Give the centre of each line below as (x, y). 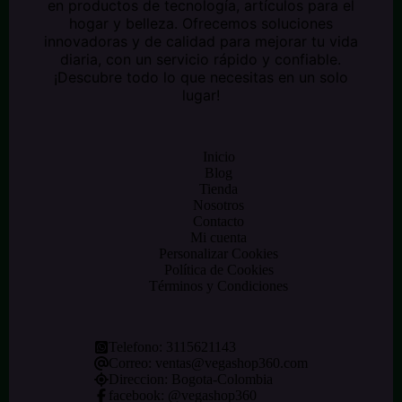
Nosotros (219, 205)
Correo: (131, 363)
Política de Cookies (218, 270)
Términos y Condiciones (219, 286)
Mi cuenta (219, 237)
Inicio (218, 157)
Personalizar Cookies (219, 253)
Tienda (219, 189)
